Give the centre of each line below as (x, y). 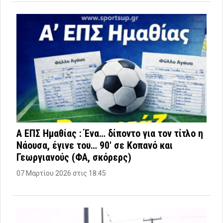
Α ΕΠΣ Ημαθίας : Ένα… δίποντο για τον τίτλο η (110, 134)
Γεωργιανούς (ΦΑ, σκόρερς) (74, 158)
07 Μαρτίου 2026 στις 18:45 (61, 173)
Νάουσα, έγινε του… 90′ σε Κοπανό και (95, 146)
